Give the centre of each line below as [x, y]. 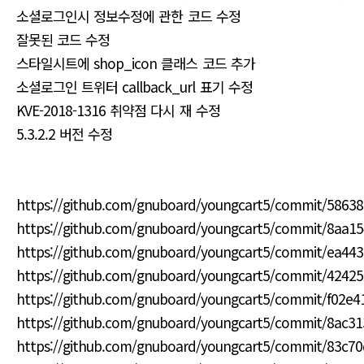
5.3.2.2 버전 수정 [65, 134]
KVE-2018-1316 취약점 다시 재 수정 [118, 110]
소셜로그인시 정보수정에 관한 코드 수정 [128, 16]
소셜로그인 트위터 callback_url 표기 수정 [134, 87]
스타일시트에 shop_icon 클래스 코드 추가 [136, 63]
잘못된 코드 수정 [63, 39]
